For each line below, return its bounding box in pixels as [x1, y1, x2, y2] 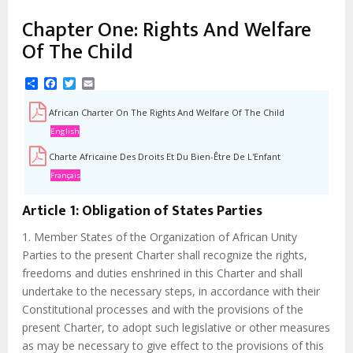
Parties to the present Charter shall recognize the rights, [22, 247, 307, 263]
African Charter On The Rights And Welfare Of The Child [49, 106, 284, 119]
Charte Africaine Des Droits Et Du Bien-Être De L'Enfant [49, 150, 281, 163]
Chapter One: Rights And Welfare [22, 13, 311, 47]
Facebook [57, 73, 113, 91]
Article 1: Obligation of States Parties [22, 199, 262, 223]
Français [50, 170, 80, 181]
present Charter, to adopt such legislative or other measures [22, 320, 330, 336]
